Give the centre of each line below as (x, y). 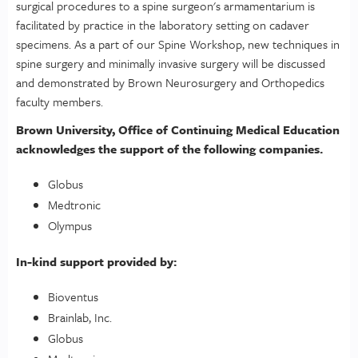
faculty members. (60, 101)
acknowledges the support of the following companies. (171, 149)
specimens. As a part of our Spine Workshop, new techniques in (178, 44)
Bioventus (73, 297)
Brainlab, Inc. (80, 318)
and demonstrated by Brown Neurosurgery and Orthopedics (170, 82)
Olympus (70, 226)
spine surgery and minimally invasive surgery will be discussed (171, 63)
